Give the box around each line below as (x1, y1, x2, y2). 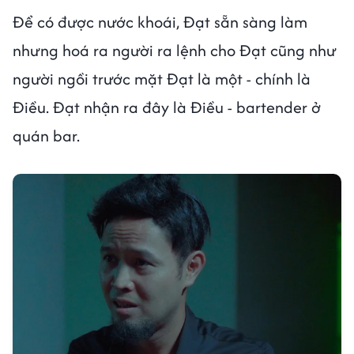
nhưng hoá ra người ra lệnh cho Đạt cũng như (13, 38, 337, 62)
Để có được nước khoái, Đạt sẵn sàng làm (13, 9, 307, 33)
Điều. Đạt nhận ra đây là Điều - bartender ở (13, 95, 321, 119)
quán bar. (13, 123, 80, 147)
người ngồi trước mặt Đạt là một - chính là (13, 66, 311, 90)
